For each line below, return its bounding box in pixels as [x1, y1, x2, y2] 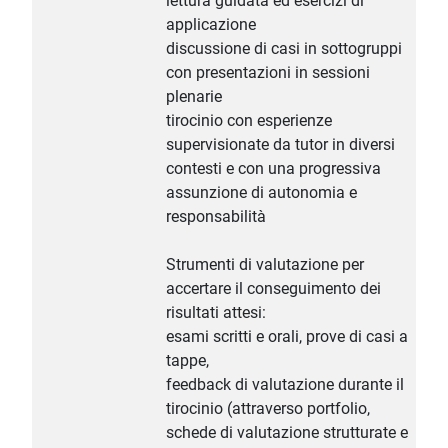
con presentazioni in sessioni [166, 63, 370, 83]
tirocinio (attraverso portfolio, [166, 399, 370, 419]
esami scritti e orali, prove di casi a [166, 327, 408, 347]
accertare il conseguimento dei [166, 279, 381, 299]
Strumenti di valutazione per [166, 255, 364, 275]
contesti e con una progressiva [166, 159, 381, 179]
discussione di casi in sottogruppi [166, 39, 402, 59]
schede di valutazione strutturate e [166, 423, 408, 443]
